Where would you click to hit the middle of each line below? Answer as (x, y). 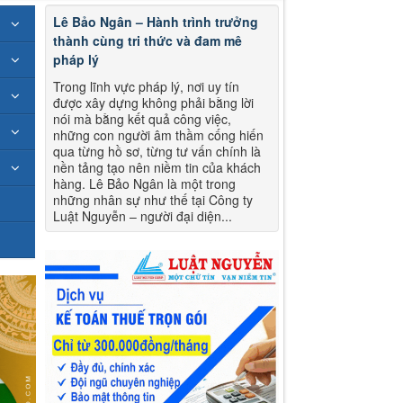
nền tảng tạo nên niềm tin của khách (157, 168)
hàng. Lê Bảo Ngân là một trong (145, 184)
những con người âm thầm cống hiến (159, 135)
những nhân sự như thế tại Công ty (153, 200)
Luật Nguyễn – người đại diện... (143, 216)
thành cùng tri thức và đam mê (148, 41)
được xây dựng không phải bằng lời (154, 103)
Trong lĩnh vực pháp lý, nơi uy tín (147, 87)
